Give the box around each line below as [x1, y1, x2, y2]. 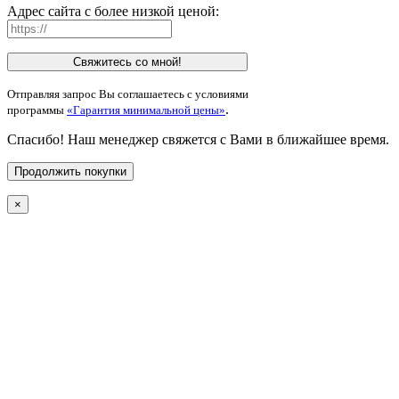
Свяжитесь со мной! [73, 55, 182, 69]
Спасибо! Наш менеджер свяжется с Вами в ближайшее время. [7, 132, 389, 148]
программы [7, 103, 67, 118]
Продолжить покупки [14, 165, 126, 179]
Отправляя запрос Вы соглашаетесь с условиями [7, 87, 248, 102]
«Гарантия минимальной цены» [67, 103, 225, 118]
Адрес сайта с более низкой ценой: [7, 4, 219, 20]
